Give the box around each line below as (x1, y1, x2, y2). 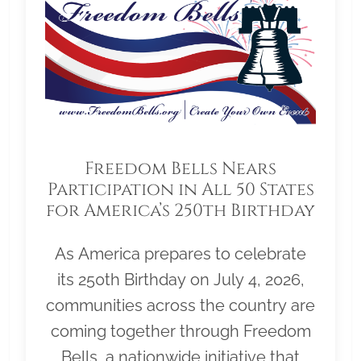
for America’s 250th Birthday (46, 198, 315, 222)
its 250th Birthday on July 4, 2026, (56, 269, 305, 289)
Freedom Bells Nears (85, 156, 276, 180)
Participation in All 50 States (47, 177, 314, 201)
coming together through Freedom (50, 321, 311, 341)
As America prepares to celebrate (55, 243, 306, 263)
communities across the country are (46, 295, 315, 315)
